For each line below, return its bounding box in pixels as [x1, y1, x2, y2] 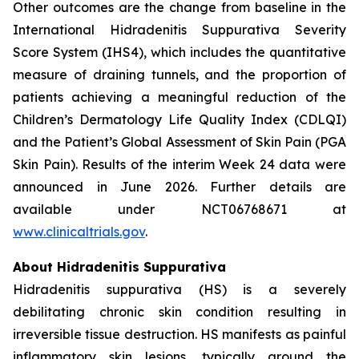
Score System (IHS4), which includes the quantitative [13, 44, 346, 60]
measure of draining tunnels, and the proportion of [13, 67, 346, 83]
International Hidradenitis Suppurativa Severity [13, 22, 346, 38]
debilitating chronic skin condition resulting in [13, 304, 346, 320]
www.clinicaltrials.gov [13, 224, 145, 240]
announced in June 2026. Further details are [13, 179, 346, 195]
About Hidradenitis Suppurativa [13, 259, 226, 275]
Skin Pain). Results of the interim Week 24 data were [13, 156, 346, 172]
